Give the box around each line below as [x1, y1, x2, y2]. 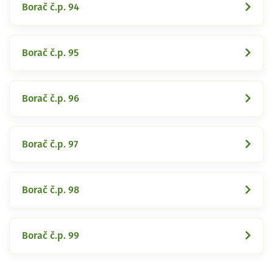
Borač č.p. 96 [22, 93, 79, 104]
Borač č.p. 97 [22, 139, 78, 149]
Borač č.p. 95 [22, 48, 79, 58]
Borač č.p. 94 [22, 2, 79, 12]
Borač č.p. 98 [22, 185, 79, 195]
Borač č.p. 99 [22, 230, 79, 241]
